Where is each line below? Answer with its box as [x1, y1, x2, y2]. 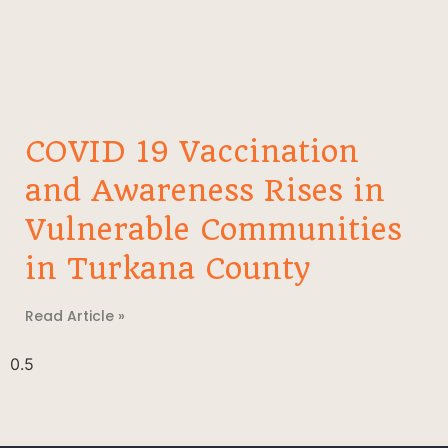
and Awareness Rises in [25, 173, 385, 209]
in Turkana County [25, 251, 310, 287]
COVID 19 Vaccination [25, 134, 359, 170]
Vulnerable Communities [25, 212, 402, 248]
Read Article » [25, 306, 125, 327]
